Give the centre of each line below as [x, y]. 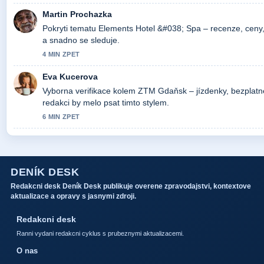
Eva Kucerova [70, 77]
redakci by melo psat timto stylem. [106, 103]
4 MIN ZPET [61, 55]
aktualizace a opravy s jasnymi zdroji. [73, 197]
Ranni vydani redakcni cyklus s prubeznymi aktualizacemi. [100, 234]
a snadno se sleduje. [81, 40]
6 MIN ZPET [61, 117]
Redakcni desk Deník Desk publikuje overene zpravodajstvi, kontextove [131, 187]
